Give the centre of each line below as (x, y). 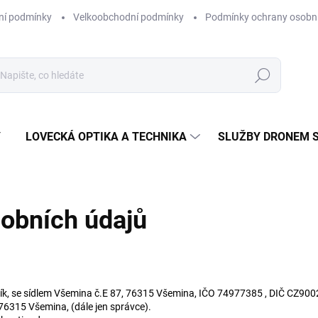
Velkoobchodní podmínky (128, 17)
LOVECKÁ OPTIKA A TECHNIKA (106, 137)
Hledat (263, 76)
